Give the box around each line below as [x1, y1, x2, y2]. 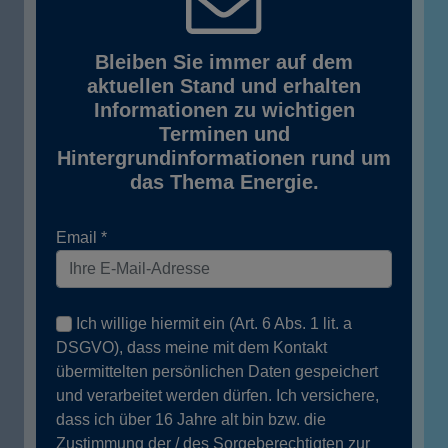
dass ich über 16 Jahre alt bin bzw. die [56, 411, 326, 429]
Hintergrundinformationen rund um [57, 147, 391, 170]
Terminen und [158, 123, 290, 146]
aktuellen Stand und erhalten [87, 75, 361, 98]
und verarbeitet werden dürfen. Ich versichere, [56, 387, 379, 405]
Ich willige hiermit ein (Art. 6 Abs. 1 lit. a [76, 315, 352, 333]
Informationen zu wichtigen [93, 99, 355, 122]
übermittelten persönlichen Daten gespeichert [56, 363, 378, 381]
